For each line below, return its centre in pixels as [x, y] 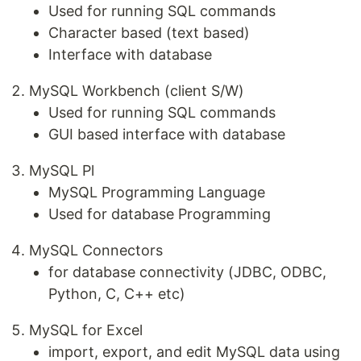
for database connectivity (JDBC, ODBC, [187, 272]
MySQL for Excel [86, 330]
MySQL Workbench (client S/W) [137, 91]
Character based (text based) [149, 33]
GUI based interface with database [167, 135]
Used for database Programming [160, 214]
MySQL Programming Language [157, 193]
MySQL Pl [62, 171]
